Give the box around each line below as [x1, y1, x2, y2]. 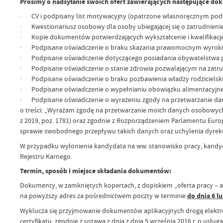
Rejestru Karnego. [19, 151, 72, 161]
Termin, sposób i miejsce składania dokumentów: [19, 166, 171, 176]
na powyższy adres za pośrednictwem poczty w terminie [19, 191, 187, 201]
